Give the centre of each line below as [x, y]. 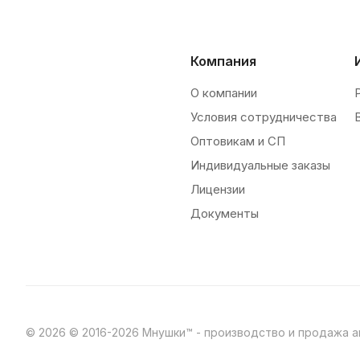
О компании [223, 93]
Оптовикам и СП [237, 141]
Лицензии [217, 189]
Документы [224, 213]
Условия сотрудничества [263, 117]
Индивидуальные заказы [260, 165]
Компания [223, 61]
